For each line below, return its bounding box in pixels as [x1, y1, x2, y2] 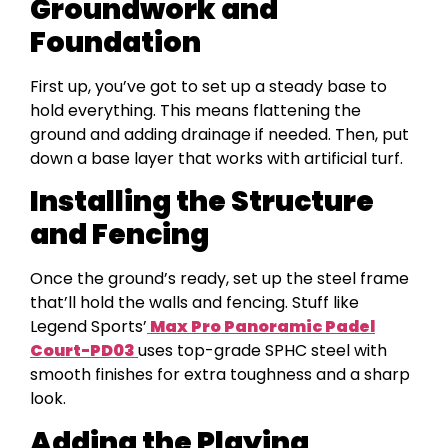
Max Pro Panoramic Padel [147, 315, 375, 339]
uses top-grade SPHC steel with [138, 339, 387, 363]
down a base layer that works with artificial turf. [30, 146, 403, 170]
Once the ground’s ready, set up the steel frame [30, 267, 409, 291]
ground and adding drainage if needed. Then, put [30, 122, 409, 146]
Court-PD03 [30, 339, 138, 363]
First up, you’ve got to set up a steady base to [30, 74, 387, 98]
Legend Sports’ [30, 315, 147, 339]
